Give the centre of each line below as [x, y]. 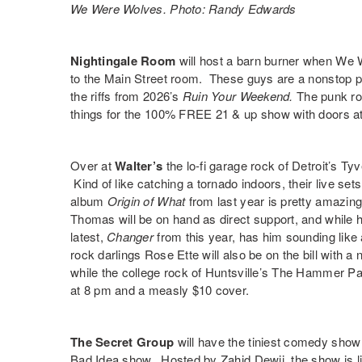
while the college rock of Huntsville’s [171, 272]
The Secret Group [122, 342]
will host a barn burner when [256, 61]
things [87, 114]
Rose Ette [172, 255]
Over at [93, 166]
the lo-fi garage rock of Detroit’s [252, 166]
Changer [130, 237]
